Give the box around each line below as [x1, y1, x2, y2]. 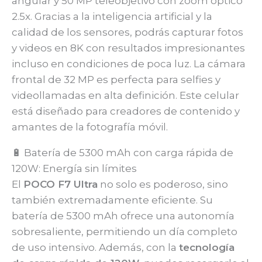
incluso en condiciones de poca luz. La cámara [12, 58, 246, 70]
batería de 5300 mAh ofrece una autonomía [12, 210, 235, 222]
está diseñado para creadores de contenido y [12, 105, 240, 118]
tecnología [179, 242, 235, 254]
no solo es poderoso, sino [98, 178, 228, 191]
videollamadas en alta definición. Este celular [12, 89, 239, 102]
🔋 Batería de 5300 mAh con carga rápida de [12, 147, 233, 159]
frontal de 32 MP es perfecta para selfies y [12, 74, 220, 86]
